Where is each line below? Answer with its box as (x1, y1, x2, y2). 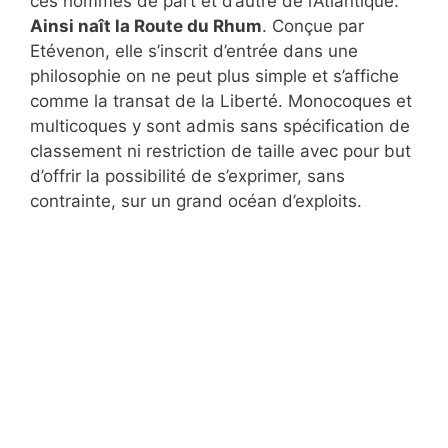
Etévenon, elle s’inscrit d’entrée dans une (30, 41, 358, 62)
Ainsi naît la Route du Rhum (30, 16, 262, 37)
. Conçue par (262, 16, 364, 37)
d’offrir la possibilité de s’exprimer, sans (30, 166, 345, 187)
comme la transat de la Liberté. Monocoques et (30, 91, 412, 112)
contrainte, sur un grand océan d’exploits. (30, 191, 362, 212)
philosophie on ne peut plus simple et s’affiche (30, 66, 399, 87)
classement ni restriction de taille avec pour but (30, 141, 411, 162)
